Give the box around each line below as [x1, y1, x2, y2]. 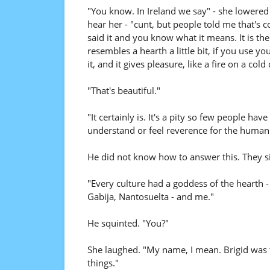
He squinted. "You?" [87, 217, 169, 229]
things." [87, 257, 119, 269]
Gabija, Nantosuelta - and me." [87, 190, 214, 202]
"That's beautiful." [87, 84, 160, 96]
